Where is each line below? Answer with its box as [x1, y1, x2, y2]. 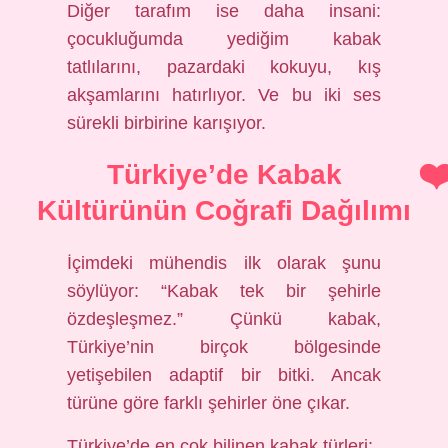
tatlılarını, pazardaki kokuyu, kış [67, 57, 381, 77]
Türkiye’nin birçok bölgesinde [67, 337, 381, 357]
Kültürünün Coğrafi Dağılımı [37, 195, 411, 226]
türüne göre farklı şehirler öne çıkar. [67, 393, 351, 413]
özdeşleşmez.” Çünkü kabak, [67, 309, 381, 329]
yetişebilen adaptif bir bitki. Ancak [67, 365, 381, 385]
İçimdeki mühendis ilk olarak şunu [67, 253, 381, 273]
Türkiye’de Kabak [106, 159, 342, 190]
